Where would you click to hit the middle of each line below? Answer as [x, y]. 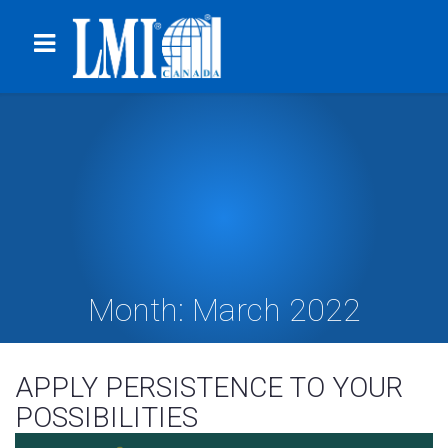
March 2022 [276, 309]
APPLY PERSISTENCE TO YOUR [209, 387]
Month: [139, 309]
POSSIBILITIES [106, 417]
